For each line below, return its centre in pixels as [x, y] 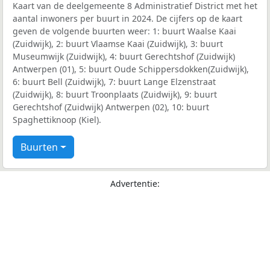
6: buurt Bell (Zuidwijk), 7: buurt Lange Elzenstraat [114, 82]
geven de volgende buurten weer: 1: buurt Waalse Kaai [124, 31]
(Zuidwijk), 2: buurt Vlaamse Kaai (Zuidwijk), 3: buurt [118, 44]
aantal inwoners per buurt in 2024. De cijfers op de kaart [127, 19]
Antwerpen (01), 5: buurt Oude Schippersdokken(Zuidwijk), [131, 69]
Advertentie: [135, 184]
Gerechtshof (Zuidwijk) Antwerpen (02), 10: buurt [111, 107]
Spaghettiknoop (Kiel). [57, 120]
